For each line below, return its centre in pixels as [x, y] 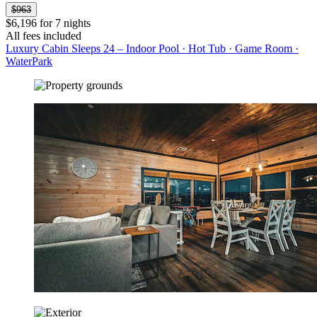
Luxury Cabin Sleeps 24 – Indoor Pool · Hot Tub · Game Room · [152, 48]
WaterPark [29, 61]
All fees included [44, 35]
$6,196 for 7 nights [48, 23]
